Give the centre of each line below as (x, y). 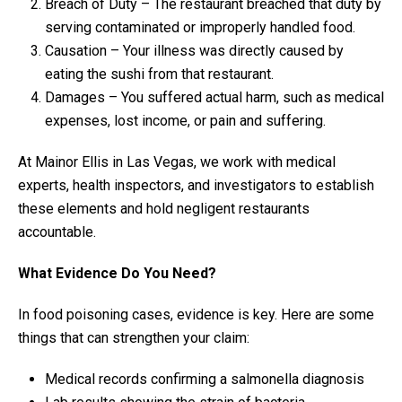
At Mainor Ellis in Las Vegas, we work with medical (177, 162)
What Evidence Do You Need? (117, 273)
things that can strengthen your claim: (134, 337)
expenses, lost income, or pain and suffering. (185, 120)
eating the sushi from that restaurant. (159, 74)
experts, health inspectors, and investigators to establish (196, 185)
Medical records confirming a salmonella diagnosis (205, 379)
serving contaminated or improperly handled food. (200, 27)
